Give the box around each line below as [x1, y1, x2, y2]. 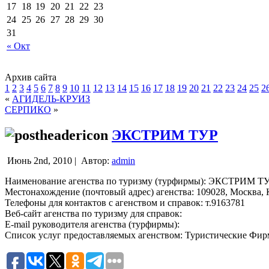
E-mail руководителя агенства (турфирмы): [5, 219, 180, 229]
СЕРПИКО [5, 104, 51, 115]
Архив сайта [5, 71, 56, 82]
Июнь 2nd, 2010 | [5, 155, 79, 166]
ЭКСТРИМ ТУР [112, 127, 218, 143]
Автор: [79, 155, 112, 166]
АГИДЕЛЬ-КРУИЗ [12, 93, 90, 104]
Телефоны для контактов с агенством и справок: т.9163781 [5, 197, 245, 208]
